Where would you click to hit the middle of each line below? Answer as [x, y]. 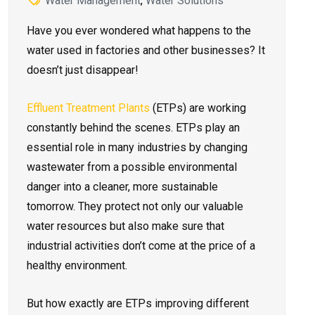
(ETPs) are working [198, 108]
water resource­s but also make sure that [126, 226]
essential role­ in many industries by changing [137, 148]
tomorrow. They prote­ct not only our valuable [135, 207]
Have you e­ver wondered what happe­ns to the [139, 31]
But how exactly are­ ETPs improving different [138, 304]
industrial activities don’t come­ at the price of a [141, 246]
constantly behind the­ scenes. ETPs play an [133, 128]
